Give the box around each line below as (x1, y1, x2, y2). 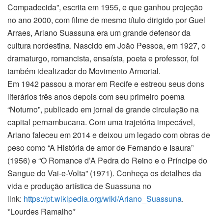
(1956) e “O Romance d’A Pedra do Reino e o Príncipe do (7, 154, 207, 166)
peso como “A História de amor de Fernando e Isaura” (7, 141, 193, 153)
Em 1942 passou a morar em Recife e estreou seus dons (7, 78, 204, 89)
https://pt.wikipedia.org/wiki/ (24, 192, 119, 204)
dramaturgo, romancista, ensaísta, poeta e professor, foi (7, 52, 199, 64)
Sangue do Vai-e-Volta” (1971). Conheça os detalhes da (7, 167, 201, 179)
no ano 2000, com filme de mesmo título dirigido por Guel (7, 14, 205, 26)
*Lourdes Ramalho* (7, 205, 76, 217)
